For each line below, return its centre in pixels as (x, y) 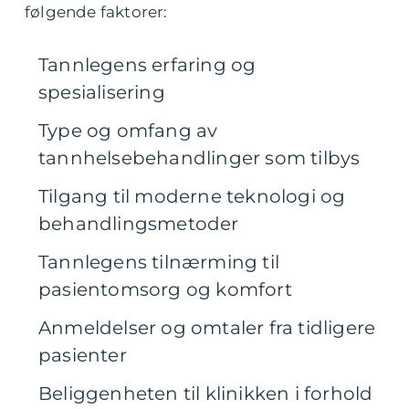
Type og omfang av (128, 131)
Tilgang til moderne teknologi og (192, 197)
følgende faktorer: (96, 12)
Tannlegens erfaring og (147, 65)
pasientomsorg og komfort (165, 290)
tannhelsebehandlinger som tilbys (199, 158)
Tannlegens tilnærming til (159, 262)
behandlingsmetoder (139, 224)
